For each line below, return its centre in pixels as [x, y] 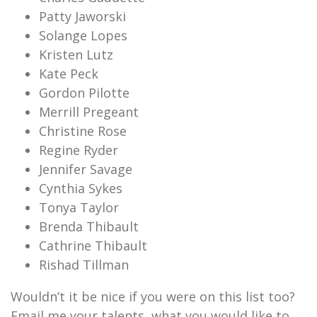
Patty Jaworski [82, 16]
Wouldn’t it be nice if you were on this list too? [153, 296]
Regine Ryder [79, 150]
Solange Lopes [83, 35]
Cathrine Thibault [93, 246]
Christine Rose [83, 131]
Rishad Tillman [84, 265]
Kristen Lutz [76, 54]
